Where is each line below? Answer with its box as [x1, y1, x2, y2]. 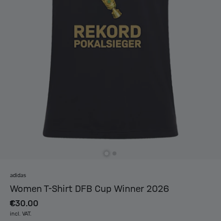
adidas [10, 173, 26, 179]
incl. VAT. [10, 211, 32, 218]
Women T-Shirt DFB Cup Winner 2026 [10, 184, 169, 194]
